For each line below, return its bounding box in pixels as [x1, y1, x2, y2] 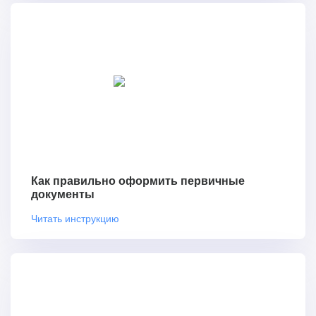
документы [31, 188, 95, 201]
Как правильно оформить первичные [31, 175, 245, 188]
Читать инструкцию [31, 211, 119, 226]
